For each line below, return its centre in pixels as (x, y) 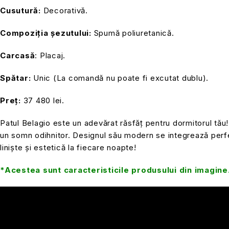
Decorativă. (64, 10)
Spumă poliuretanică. (133, 33)
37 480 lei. (42, 100)
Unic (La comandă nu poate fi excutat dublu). (120, 78)
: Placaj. (50, 55)
